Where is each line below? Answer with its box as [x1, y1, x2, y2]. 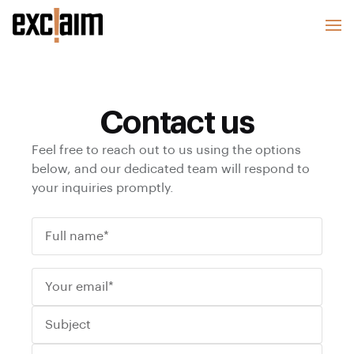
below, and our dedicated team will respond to [32, 163, 310, 175]
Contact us [100, 107, 254, 139]
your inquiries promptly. [32, 182, 174, 194]
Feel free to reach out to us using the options [32, 144, 301, 156]
